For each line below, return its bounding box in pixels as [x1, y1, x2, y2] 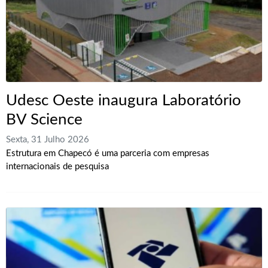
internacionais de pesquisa [6, 162, 109, 172]
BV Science [6, 112, 83, 127]
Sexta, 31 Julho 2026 [6, 135, 89, 145]
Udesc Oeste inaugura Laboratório [6, 93, 241, 108]
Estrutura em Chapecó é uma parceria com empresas [6, 149, 209, 159]
